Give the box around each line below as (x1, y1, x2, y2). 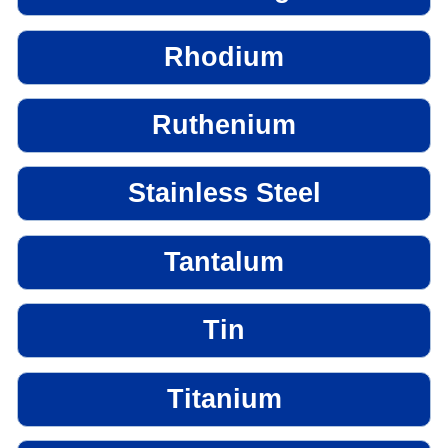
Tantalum (164, 246, 284, 277)
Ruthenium (152, 110, 296, 141)
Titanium (166, 383, 282, 414)
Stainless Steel (127, 178, 321, 209)
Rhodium (164, 41, 284, 72)
